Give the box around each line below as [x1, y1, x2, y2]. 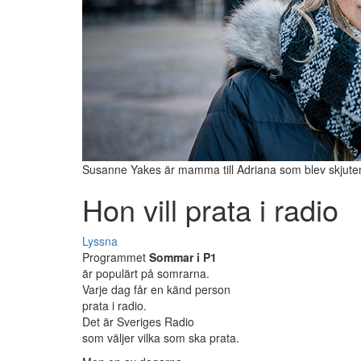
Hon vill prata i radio [82, 189, 338, 230]
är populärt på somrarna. [82, 265, 210, 282]
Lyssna [82, 233, 118, 250]
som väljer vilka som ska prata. [82, 330, 239, 346]
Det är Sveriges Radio [82, 313, 194, 330]
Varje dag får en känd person [82, 281, 230, 298]
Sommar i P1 [149, 249, 217, 266]
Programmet [82, 249, 149, 266]
